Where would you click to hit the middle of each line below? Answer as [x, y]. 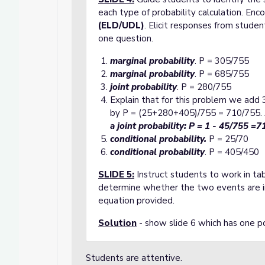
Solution [117, 223]
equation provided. [136, 201]
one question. [126, 38]
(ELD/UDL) [121, 25]
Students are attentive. [134, 258]
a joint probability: [148, 126]
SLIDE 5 [115, 174]
